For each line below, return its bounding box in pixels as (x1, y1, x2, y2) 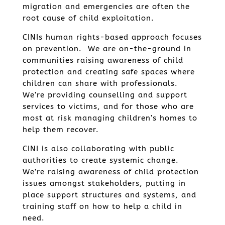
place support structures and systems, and (22, 190, 196, 199)
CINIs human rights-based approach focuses (22, 33, 202, 42)
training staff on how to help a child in (22, 202, 182, 211)
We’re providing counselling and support (22, 90, 187, 99)
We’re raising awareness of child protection (22, 167, 199, 176)
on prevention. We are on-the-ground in (22, 44, 191, 53)
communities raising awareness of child (22, 56, 183, 65)
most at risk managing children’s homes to (22, 114, 197, 123)
